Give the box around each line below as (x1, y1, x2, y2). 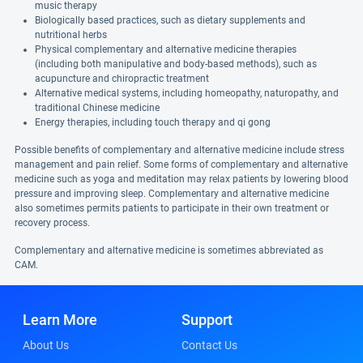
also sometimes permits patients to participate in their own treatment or (15, 203, 329, 214)
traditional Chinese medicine (35, 102, 160, 113)
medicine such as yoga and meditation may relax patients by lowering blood (15, 173, 348, 185)
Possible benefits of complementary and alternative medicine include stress (15, 144, 344, 156)
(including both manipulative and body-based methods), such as (35, 58, 317, 70)
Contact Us (181, 339, 237, 352)
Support (181, 311, 233, 328)
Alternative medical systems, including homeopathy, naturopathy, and (35, 88, 339, 99)
